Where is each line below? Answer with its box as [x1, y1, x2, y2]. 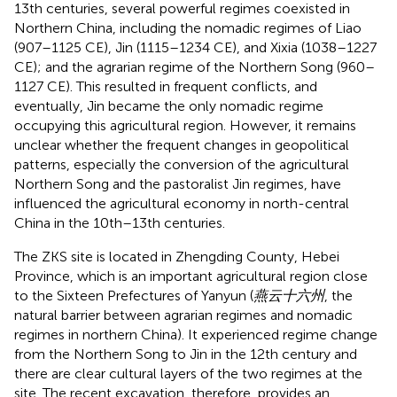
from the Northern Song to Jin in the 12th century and [14, 345, 357, 362]
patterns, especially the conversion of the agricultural [14, 155, 349, 173]
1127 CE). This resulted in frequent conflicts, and [14, 77, 317, 95]
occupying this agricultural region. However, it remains [14, 116, 356, 134]
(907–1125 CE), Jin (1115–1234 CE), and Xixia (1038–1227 [14, 38, 377, 56]
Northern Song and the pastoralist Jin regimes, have [14, 175, 341, 192]
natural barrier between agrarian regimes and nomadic [14, 306, 353, 323]
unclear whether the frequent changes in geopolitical [14, 136, 349, 153]
